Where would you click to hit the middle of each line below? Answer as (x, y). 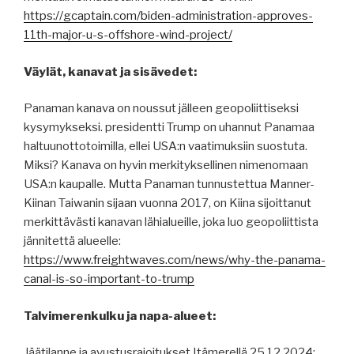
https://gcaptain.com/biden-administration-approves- (168, 16)
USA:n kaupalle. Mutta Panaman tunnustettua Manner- (169, 185)
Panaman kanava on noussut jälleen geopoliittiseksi (161, 109)
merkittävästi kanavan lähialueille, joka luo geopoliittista (171, 222)
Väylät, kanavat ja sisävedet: (110, 72)
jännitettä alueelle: (72, 241)
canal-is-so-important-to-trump (109, 279)
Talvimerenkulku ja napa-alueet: (120, 316)
